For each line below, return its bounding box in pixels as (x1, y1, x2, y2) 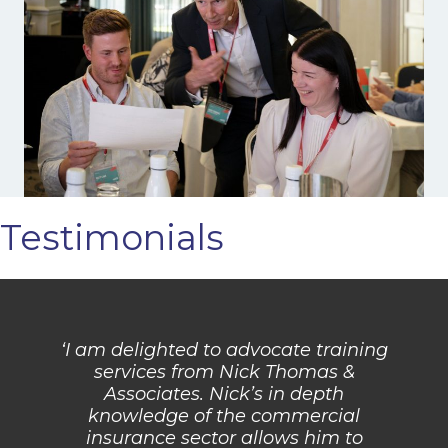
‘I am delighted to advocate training (60, 338, 388, 361)
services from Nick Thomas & (93, 360, 355, 383)
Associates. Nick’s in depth (104, 382, 344, 405)
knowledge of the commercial (88, 404, 360, 427)
